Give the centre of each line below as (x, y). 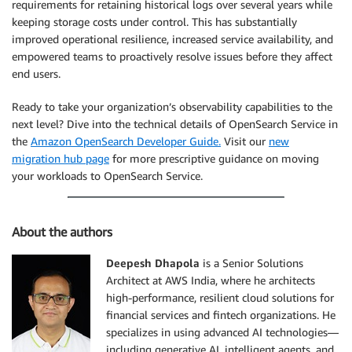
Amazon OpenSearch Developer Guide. (126, 141)
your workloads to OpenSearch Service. (107, 175)
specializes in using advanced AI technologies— (222, 332)
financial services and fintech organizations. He (221, 315)
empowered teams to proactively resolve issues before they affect (172, 56)
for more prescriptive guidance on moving (214, 158)
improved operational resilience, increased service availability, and (172, 38)
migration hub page (60, 158)
